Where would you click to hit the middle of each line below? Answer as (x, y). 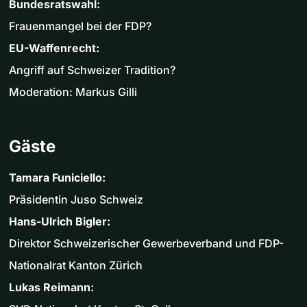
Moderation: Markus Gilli (73, 92)
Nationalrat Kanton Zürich (76, 266)
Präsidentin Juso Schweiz (76, 200)
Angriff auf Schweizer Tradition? (92, 70)
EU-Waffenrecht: (54, 48)
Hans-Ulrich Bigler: (60, 222)
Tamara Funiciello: (57, 178)
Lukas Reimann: (51, 287)
